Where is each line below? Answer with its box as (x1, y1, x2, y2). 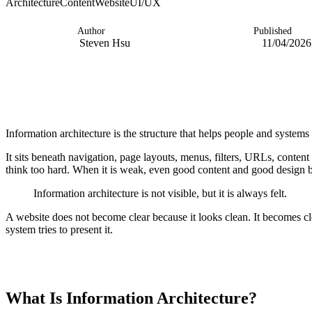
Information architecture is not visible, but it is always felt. (33, 187, 287, 200)
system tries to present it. (6, 224, 113, 236)
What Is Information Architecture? (6, 289, 257, 308)
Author (77, 26, 105, 37)
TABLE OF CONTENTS (17, 272, 120, 283)
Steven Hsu (79, 37, 131, 49)
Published (253, 26, 292, 37)
